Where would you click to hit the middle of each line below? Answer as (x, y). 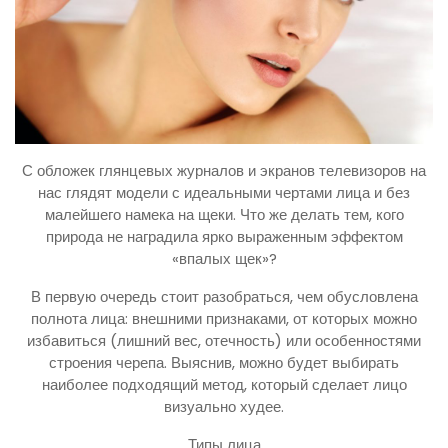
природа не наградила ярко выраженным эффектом (224, 236)
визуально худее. (224, 406)
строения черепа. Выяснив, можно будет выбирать (224, 362)
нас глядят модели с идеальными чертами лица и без (224, 192)
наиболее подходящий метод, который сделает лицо (224, 384)
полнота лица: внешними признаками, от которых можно (224, 318)
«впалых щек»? (224, 258)
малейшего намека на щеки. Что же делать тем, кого (224, 214)
